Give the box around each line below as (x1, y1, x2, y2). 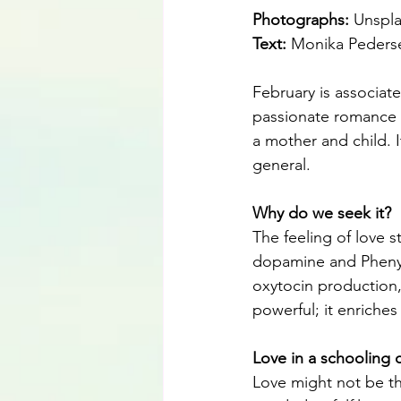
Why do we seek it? (252, 203, 391, 224)
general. (252, 155, 311, 175)
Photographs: (252, 10, 354, 30)
